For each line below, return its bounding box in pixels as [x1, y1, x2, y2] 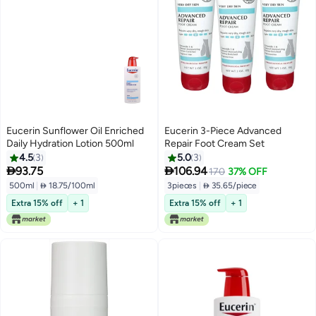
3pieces [167, 180, 200, 190]
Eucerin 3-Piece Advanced [164, 124, 281, 137]
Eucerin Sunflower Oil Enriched [6, 124, 144, 137]
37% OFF [227, 165, 267, 178]
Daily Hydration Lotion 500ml [6, 137, 134, 150]
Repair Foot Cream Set [164, 137, 265, 150]
